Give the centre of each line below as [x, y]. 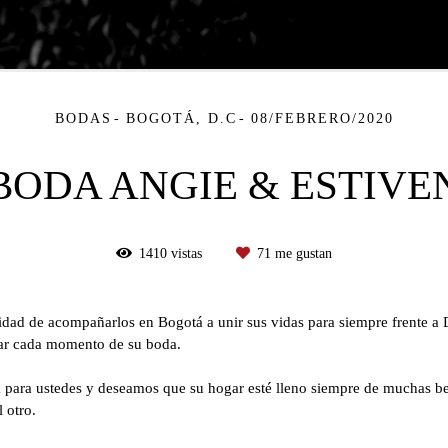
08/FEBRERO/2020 [322, 118]
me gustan [301, 253]
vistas [186, 253]
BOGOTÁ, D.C [181, 118]
